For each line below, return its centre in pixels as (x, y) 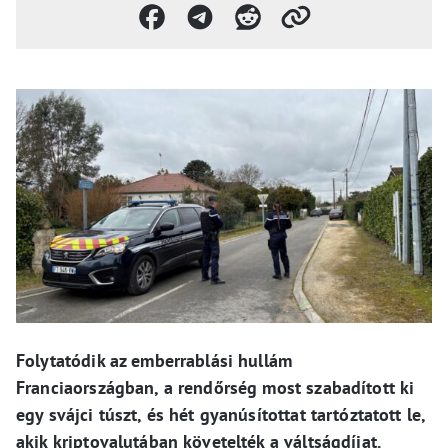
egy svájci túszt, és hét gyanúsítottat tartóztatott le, (221, 414)
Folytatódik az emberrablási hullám (154, 360)
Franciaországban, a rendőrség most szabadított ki (215, 387)
